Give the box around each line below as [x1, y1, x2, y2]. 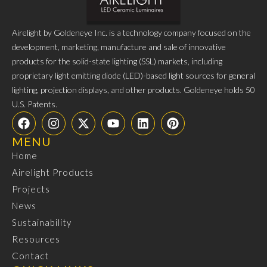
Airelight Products [12, 166, 94, 178]
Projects [12, 183, 50, 194]
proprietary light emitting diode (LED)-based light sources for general [12, 70, 255, 80]
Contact [12, 250, 49, 261]
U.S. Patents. [12, 98, 57, 109]
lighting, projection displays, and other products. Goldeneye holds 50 [12, 84, 255, 95]
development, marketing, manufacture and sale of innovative [12, 41, 226, 52]
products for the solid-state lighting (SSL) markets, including [12, 55, 222, 66]
